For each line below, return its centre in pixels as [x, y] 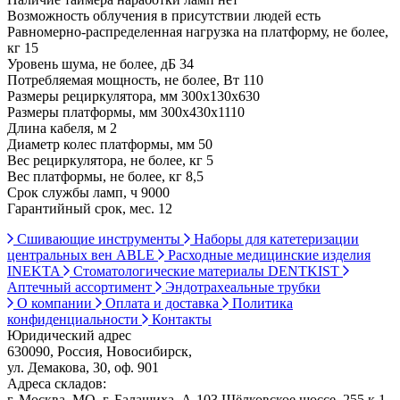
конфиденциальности [75, 319]
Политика [261, 303]
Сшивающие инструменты [99, 238]
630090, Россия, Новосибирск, [100, 351]
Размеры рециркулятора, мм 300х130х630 [133, 96]
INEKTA [35, 271]
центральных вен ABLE [83, 254]
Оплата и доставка [162, 303]
